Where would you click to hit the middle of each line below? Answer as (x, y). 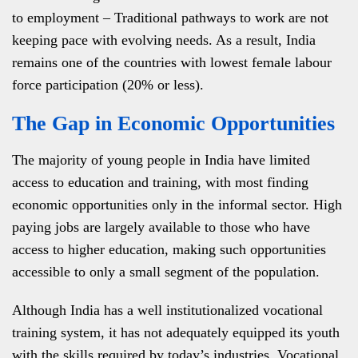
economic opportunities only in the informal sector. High (177, 205)
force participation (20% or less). (108, 85)
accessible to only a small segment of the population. (166, 272)
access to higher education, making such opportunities (169, 249)
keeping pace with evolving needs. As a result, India (164, 40)
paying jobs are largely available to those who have (161, 227)
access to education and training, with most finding (160, 182)
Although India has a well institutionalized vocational (167, 310)
